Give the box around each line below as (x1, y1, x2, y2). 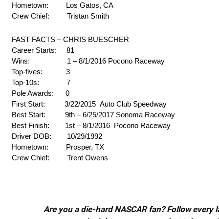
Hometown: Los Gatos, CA (12, 1, 113, 10)
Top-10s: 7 (12, 78, 70, 87)
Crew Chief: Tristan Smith (12, 12, 109, 21)
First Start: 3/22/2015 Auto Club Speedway (12, 100, 167, 109)
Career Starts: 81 (12, 46, 74, 55)
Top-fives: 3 (12, 67, 70, 76)
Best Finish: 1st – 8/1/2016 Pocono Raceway (12, 121, 171, 130)
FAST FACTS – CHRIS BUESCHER (12, 35, 129, 44)
